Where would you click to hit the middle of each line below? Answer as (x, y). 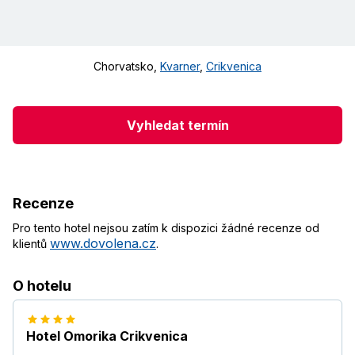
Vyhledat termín (177, 125)
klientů (31, 244)
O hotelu (42, 286)
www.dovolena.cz (103, 244)
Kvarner (180, 67)
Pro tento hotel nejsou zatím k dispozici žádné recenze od (166, 228)
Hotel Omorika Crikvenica (107, 336)
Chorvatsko (124, 67)
